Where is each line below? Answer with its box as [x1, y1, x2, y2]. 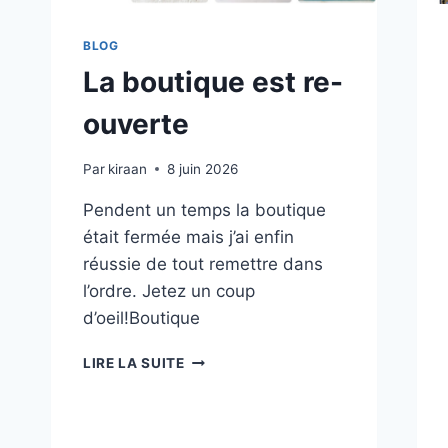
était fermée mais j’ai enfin [83, 226, 294, 247]
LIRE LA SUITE [83, 354, 185, 371]
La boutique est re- [83, 65, 343, 100]
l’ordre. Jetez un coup [83, 280, 255, 301]
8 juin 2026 [167, 160, 239, 177]
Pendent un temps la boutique [83, 199, 326, 220]
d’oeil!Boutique [83, 307, 200, 328]
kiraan [108, 160, 148, 177]
